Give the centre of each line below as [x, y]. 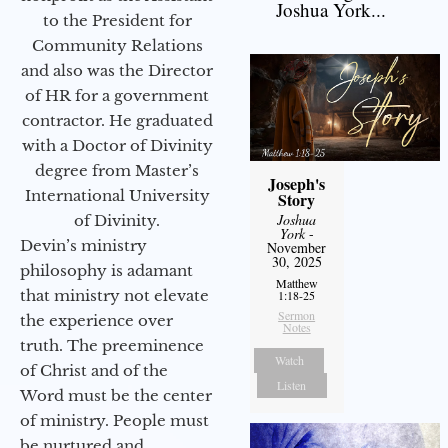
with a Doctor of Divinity [117, 146]
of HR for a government [117, 96]
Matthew [296, 282]
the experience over [96, 321]
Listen [292, 384]
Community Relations [117, 46]
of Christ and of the [94, 371]
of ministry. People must [114, 421]
